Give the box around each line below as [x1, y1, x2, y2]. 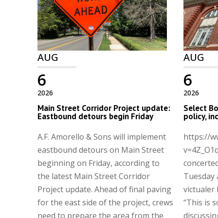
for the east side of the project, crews [37, 197, 174, 208]
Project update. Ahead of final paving [37, 183, 172, 195]
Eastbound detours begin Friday [37, 110, 154, 122]
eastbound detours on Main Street [37, 144, 164, 155]
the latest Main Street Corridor [37, 170, 150, 182]
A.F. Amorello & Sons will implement [37, 131, 166, 142]
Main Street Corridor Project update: [37, 102, 171, 113]
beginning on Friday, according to [37, 157, 160, 168]
